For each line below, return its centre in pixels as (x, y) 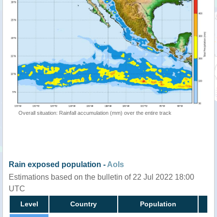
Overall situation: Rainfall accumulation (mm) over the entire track (95, 113)
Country (83, 204)
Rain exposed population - (58, 164)
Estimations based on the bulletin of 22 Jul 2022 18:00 (101, 177)
